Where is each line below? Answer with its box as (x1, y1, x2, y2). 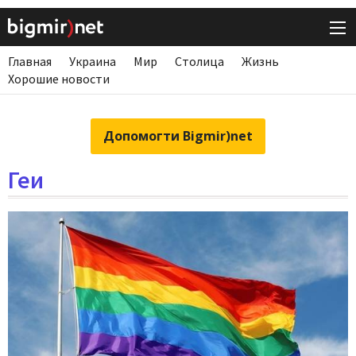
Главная (8, 53, 52, 70)
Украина (69, 53, 116, 70)
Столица (175, 53, 224, 70)
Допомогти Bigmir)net (103, 127, 253, 145)
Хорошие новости (8, 71, 110, 87)
